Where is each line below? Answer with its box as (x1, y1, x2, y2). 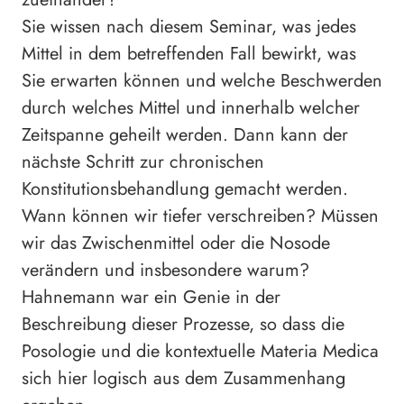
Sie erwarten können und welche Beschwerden (22, 68, 382, 95)
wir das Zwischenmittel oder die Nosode (22, 230, 330, 257)
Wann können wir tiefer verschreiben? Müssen (22, 203, 379, 230)
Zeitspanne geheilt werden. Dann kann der (22, 122, 348, 149)
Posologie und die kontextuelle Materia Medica (22, 338, 379, 365)
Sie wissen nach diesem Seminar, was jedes (22, 14, 356, 41)
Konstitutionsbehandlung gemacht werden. (22, 176, 348, 203)
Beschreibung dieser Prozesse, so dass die (22, 311, 344, 338)
